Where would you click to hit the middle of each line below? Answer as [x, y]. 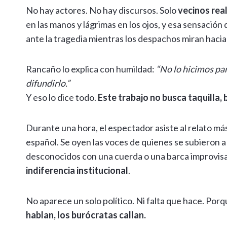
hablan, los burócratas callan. [86, 215]
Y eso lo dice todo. [62, 98]
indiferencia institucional [77, 171]
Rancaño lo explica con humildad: [91, 69]
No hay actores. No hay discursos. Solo [102, 10]
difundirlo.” [48, 83]
